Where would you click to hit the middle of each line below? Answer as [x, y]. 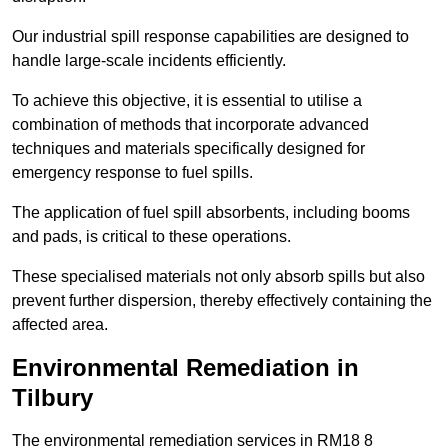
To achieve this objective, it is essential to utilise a [187, 101]
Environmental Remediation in [185, 368]
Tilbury [52, 398]
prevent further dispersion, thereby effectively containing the [222, 301]
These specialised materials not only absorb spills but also [218, 277]
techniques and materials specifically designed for [188, 149]
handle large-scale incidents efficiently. [149, 61]
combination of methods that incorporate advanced [190, 125]
